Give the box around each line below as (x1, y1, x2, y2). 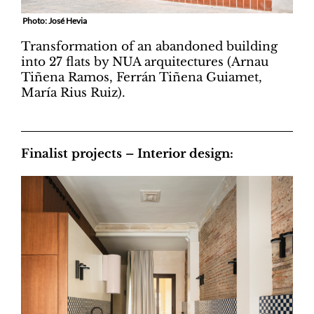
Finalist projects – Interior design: (21, 146, 240, 161)
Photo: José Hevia (21, 15, 87, 26)
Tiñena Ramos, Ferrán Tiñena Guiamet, (21, 69, 262, 85)
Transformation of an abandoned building (21, 39, 278, 54)
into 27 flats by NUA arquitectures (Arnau (21, 54, 268, 69)
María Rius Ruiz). (21, 85, 125, 100)
